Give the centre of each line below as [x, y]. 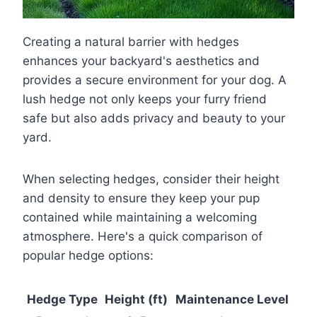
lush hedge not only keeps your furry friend [145, 99]
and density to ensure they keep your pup [141, 198]
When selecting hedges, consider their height [151, 179]
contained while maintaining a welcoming [140, 217]
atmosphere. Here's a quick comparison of [143, 236]
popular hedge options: [88, 255]
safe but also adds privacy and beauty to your [154, 118]
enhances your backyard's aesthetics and [141, 60]
